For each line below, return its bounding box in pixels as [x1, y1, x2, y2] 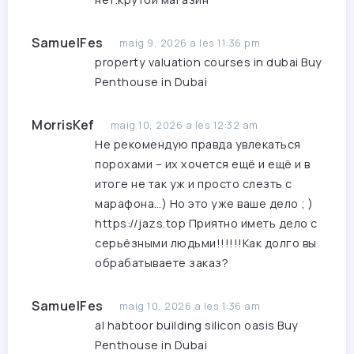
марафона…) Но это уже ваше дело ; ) [95, 196, 314, 212]
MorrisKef [32, 116, 95, 134]
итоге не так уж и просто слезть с [95, 176, 292, 192]
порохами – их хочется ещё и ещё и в [95, 156, 311, 172]
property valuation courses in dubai [95, 55, 301, 70]
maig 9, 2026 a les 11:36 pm [119, 36, 260, 51]
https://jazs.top [95, 216, 186, 232]
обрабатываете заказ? [95, 255, 228, 271]
